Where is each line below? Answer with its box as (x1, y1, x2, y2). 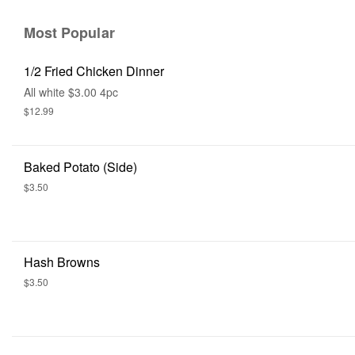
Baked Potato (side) (24, 158, 137, 176)
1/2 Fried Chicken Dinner (24, 62, 164, 80)
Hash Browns (24, 253, 100, 271)
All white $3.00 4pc (24, 84, 118, 100)
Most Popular (24, 22, 115, 43)
